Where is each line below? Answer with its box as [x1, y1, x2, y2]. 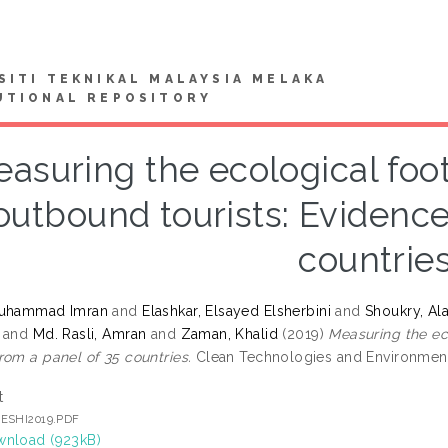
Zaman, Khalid [180, 325, 279, 342]
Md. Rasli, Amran [32, 325, 147, 342]
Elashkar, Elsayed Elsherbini [142, 302, 331, 319]
